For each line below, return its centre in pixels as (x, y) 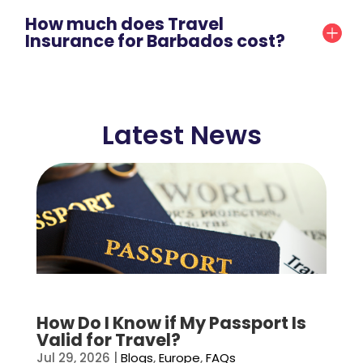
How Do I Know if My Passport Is (171, 322)
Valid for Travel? (108, 340)
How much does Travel (125, 24)
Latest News (181, 135)
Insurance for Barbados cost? (156, 41)
